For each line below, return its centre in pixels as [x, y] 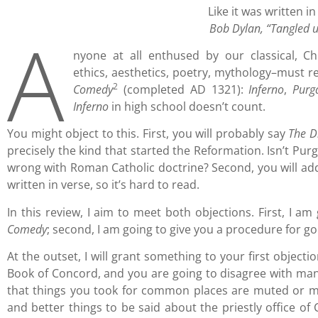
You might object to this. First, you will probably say [148, 134]
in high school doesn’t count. [189, 107]
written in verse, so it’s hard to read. [105, 185]
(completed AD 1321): [183, 90]
